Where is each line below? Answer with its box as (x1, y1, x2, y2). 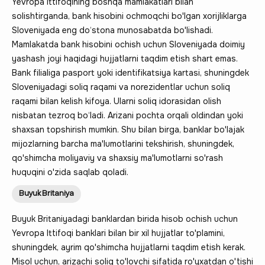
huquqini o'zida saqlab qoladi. (12, 166, 128, 177)
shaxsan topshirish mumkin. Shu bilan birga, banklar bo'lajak (12, 124, 244, 135)
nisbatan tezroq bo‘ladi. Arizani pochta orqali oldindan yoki (12, 109, 243, 121)
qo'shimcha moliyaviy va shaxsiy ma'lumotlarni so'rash (12, 152, 223, 163)
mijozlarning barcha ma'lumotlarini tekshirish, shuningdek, (12, 138, 234, 149)
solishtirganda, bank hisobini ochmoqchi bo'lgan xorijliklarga (12, 10, 247, 21)
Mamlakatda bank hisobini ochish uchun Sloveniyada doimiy (12, 38, 245, 50)
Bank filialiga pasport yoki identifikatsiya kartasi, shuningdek (12, 67, 249, 78)
